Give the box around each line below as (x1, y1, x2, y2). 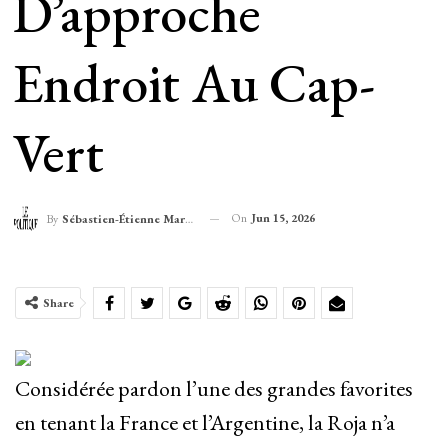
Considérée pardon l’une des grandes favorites (15, 374, 413, 404)
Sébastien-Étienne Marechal (61, 211, 185, 228)
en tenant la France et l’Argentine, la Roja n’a (15, 408, 395, 438)
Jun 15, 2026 (250, 209, 315, 226)
